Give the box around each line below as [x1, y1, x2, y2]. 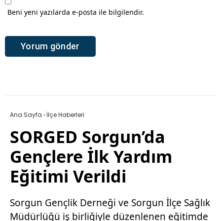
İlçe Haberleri [46, 110, 84, 119]
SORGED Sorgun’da [10, 125, 165, 148]
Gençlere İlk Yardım [10, 145, 172, 168]
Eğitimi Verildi [10, 164, 126, 187]
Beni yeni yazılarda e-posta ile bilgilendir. [7, 7, 144, 17]
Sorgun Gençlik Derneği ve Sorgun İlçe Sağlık [10, 196, 210, 209]
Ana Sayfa [10, 110, 42, 119]
